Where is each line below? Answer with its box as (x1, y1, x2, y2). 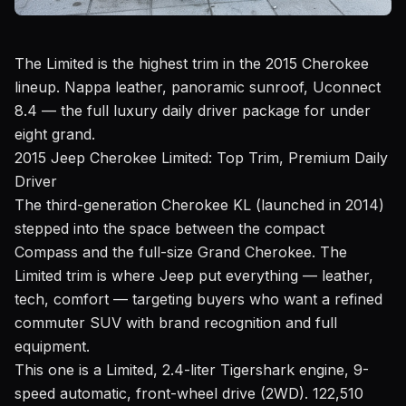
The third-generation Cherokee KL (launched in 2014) (14, 195, 384, 214)
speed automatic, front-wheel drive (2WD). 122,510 (14, 383, 363, 402)
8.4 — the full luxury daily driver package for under (14, 101, 371, 120)
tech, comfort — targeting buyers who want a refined (14, 289, 382, 308)
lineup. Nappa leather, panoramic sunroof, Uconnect (14, 77, 381, 96)
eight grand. (14, 124, 95, 143)
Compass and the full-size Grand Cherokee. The (14, 242, 347, 261)
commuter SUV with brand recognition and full (14, 313, 337, 332)
